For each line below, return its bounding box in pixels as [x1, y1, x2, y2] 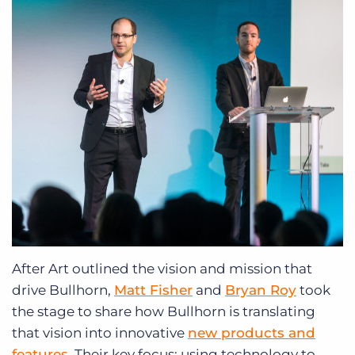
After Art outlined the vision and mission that [12, 260, 312, 277]
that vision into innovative [12, 324, 188, 341]
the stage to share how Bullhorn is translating [12, 303, 315, 319]
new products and [188, 324, 315, 341]
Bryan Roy [225, 281, 296, 298]
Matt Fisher [114, 281, 193, 298]
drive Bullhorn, [12, 281, 114, 298]
